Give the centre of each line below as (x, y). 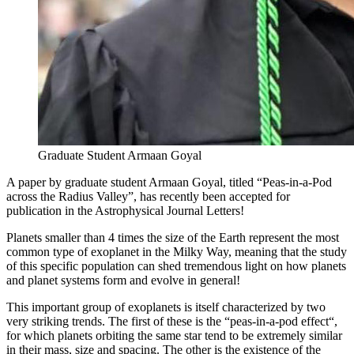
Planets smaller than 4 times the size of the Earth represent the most (173, 238)
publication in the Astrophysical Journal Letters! (127, 211)
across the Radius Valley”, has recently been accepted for (148, 197)
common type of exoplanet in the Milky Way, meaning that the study (177, 252)
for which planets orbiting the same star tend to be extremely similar (174, 336)
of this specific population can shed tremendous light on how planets (176, 266)
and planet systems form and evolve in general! (125, 281)
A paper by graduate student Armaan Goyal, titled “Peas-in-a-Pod (169, 183)
